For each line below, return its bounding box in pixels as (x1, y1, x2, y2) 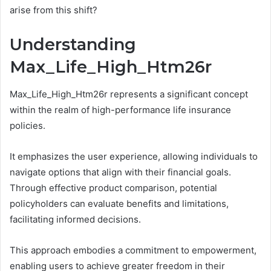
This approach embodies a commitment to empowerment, (10, 244, 256, 256)
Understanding (10, 34, 136, 55)
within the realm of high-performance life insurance (10, 103, 231, 116)
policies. (10, 119, 45, 131)
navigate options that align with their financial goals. (10, 166, 231, 178)
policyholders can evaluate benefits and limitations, (10, 197, 229, 209)
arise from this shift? (10, 4, 97, 16)
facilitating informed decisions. (10, 213, 141, 225)
